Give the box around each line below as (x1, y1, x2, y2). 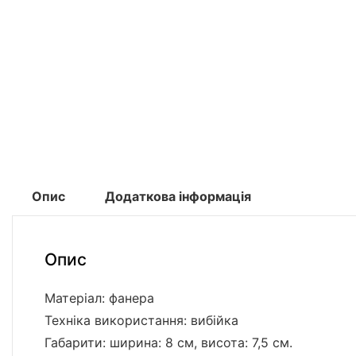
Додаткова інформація (105, 188, 251, 205)
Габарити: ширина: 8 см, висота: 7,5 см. (44, 335, 292, 351)
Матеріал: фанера (44, 290, 154, 307)
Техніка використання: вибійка (44, 312, 238, 329)
